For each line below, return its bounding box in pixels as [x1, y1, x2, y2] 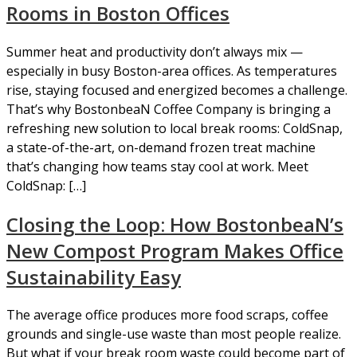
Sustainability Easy [6, 263, 181, 290]
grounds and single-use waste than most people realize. [6, 325, 341, 343]
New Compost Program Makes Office [6, 237, 343, 264]
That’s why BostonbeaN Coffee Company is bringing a [6, 100, 331, 118]
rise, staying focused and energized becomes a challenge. [6, 80, 347, 99]
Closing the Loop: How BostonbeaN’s [6, 210, 343, 237]
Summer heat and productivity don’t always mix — [6, 42, 303, 61]
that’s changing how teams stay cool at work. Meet [6, 157, 308, 175]
